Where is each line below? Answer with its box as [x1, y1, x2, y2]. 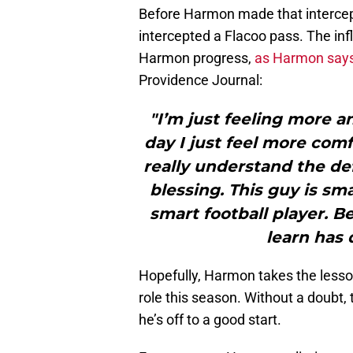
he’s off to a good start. [139, 311, 281, 329]
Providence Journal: [139, 72, 262, 89]
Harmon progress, [139, 50, 255, 67]
